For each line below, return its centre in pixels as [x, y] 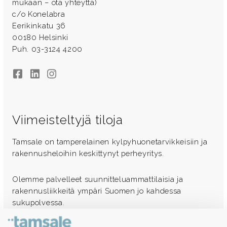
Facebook [29, 74]
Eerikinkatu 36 [39, 25]
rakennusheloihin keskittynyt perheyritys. [88, 154]
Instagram [65, 74]
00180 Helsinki [40, 37]
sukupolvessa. [39, 203]
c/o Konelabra [39, 14]
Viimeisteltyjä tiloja [68, 120]
